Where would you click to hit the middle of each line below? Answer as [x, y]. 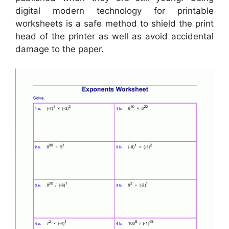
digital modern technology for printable [114, 10]
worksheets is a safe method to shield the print [114, 23]
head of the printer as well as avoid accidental [114, 36]
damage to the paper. [60, 49]
